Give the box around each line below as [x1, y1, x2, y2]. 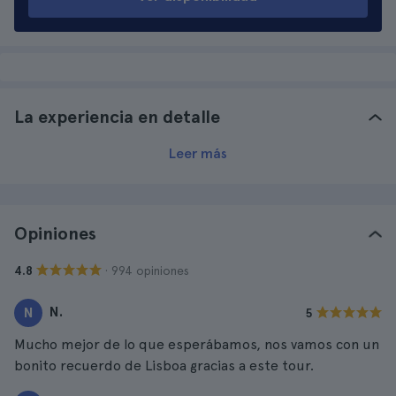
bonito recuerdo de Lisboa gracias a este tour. [14, 357, 314, 374]
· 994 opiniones [105, 263, 189, 278]
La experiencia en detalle [14, 106, 220, 127]
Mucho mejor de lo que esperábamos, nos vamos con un [14, 336, 379, 353]
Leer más [169, 145, 227, 162]
